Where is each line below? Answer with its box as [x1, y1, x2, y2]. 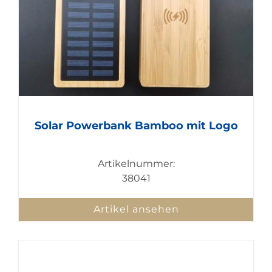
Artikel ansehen [93, 203, 179, 216]
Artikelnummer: [97, 158, 175, 170]
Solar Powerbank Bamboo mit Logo [34, 119, 238, 133]
